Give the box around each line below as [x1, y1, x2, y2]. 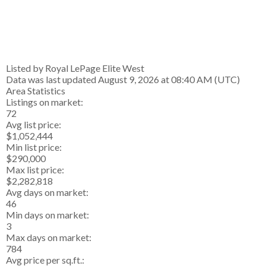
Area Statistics [6, 84, 65, 96]
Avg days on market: [6, 186, 88, 198]
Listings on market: [6, 96, 83, 107]
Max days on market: [6, 231, 91, 243]
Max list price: [6, 163, 64, 175]
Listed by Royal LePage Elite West [6, 62, 144, 74]
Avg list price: [6, 118, 61, 130]
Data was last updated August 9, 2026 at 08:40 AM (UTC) [6, 73, 240, 85]
